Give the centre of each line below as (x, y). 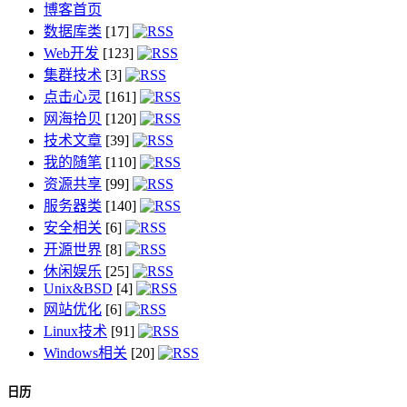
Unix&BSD (78, 288)
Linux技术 (75, 331)
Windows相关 (85, 352)
